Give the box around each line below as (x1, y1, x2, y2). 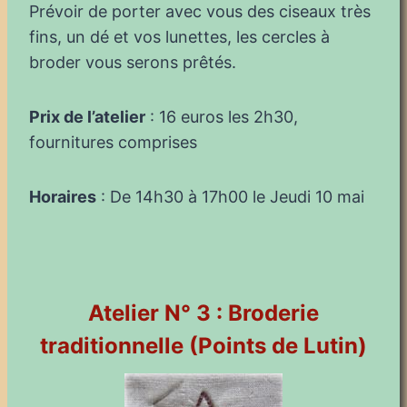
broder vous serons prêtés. (29, 52, 236, 72)
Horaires (29, 186, 96, 206)
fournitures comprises (29, 132, 197, 152)
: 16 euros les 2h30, (145, 106, 298, 126)
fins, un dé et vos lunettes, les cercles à (29, 26, 330, 46)
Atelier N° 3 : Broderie (88, 299, 319, 326)
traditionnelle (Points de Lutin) (40, 332, 367, 359)
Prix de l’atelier (29, 106, 145, 126)
